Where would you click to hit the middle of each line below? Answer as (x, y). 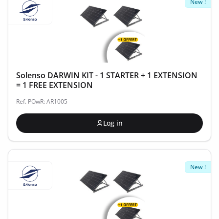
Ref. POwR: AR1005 (42, 101)
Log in (113, 123)
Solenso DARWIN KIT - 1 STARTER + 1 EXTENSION (107, 75)
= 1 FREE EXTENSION (55, 85)
